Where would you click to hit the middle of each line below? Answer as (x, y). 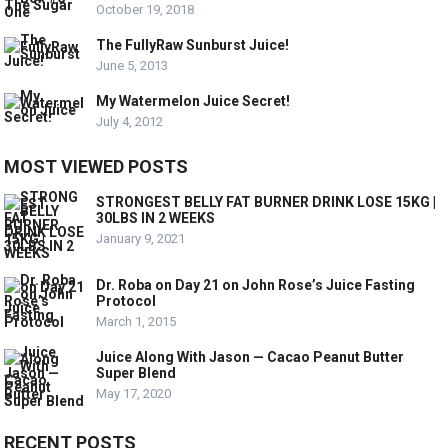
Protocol (126, 301)
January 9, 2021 (141, 239)
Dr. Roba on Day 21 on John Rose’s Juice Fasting (256, 285)
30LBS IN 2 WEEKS (156, 218)
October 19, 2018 (145, 10)
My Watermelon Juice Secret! (193, 101)
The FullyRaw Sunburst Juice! (193, 45)
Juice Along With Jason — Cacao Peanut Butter (250, 357)
